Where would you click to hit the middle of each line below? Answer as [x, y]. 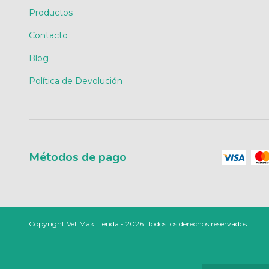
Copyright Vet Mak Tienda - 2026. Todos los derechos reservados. [139, 224]
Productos [51, 12]
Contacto [48, 35]
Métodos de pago [78, 157]
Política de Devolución [76, 81]
